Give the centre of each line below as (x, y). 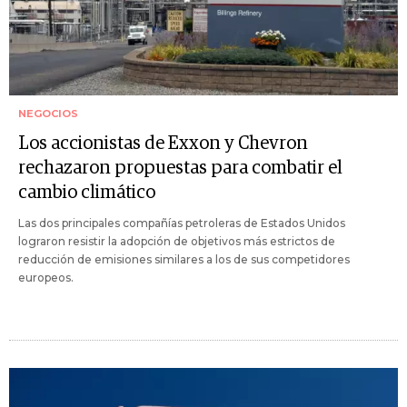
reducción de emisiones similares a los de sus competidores (184, 259)
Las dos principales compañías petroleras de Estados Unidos (182, 223)
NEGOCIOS (48, 113)
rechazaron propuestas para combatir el (180, 168)
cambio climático (87, 192)
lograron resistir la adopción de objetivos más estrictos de (177, 241)
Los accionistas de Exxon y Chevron (163, 143)
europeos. (46, 277)
